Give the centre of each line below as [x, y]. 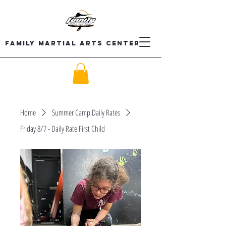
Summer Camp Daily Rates [86, 112]
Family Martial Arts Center [72, 43]
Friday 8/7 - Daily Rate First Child [63, 128]
